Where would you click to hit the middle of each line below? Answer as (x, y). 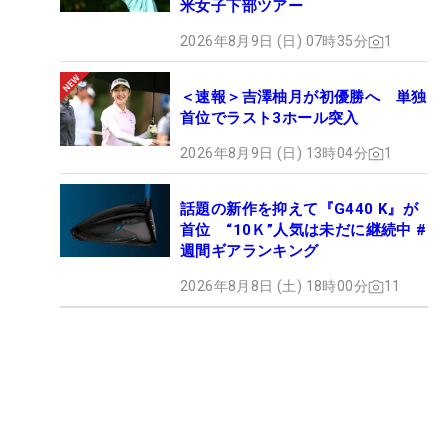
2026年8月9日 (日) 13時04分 (274, 153)
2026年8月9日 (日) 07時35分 (274, 41)
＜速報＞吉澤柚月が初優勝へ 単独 (303, 97)
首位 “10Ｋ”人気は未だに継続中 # (303, 230)
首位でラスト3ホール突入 (269, 118)
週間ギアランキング (249, 251)
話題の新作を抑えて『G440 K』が (299, 209)
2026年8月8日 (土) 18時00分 (274, 286)
